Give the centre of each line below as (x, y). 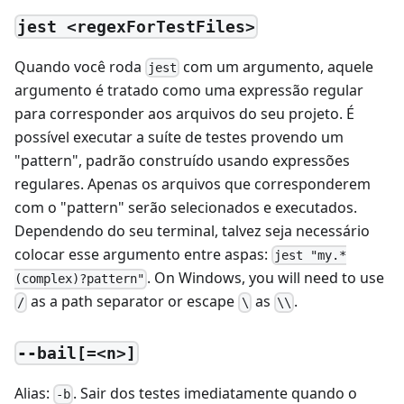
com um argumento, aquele (277, 66)
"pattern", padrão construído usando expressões (182, 160)
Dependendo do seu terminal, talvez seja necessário (192, 230)
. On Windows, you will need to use (266, 278)
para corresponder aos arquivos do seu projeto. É (184, 113)
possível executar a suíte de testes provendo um (179, 137)
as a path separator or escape (133, 302)
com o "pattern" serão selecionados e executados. (186, 207)
